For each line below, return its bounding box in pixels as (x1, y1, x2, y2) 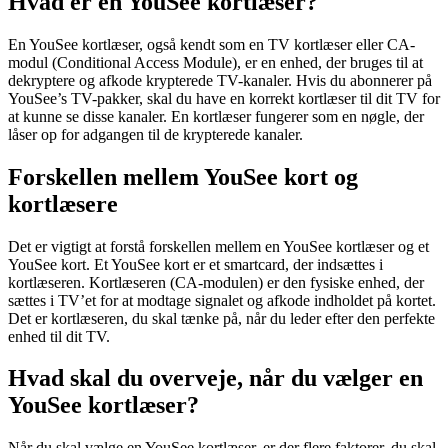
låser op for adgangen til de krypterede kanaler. (8, 125, 303, 143)
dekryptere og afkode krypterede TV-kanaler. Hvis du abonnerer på (8, 71, 432, 89)
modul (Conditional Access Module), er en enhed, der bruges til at (8, 53, 423, 71)
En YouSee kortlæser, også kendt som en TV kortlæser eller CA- (8, 35, 415, 53)
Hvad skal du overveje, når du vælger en (8, 365, 423, 392)
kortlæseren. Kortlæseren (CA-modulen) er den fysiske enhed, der (8, 273, 424, 291)
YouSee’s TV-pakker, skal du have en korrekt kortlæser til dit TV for (8, 89, 440, 107)
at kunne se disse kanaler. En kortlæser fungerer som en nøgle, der (8, 107, 424, 125)
